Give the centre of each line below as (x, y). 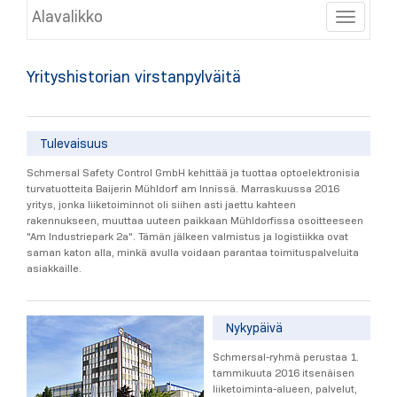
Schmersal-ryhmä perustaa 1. (286, 357)
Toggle (366, 18)
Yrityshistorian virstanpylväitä (134, 77)
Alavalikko (67, 16)
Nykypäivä (255, 327)
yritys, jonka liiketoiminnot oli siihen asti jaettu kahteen (161, 205)
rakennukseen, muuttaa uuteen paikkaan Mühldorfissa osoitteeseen (195, 221)
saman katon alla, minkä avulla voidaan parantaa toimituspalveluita (193, 253)
